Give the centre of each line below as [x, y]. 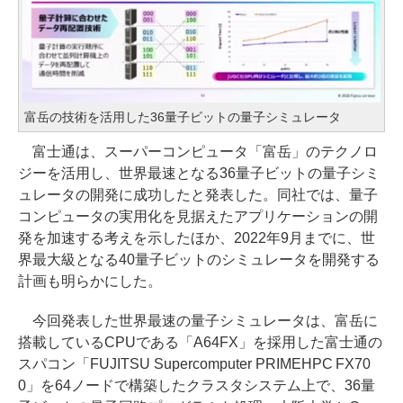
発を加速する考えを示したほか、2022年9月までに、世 [197, 237]
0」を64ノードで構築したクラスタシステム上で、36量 [197, 385]
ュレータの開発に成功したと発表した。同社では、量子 [198, 194]
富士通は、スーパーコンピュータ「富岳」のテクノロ [198, 151]
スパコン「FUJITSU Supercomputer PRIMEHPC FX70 [195, 363]
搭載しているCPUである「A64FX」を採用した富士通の [200, 342]
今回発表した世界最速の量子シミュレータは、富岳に [198, 320]
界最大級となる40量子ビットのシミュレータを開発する [199, 259]
